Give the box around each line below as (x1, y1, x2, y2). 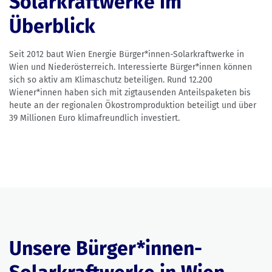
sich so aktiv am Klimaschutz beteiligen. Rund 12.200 (9, 75, 212, 86)
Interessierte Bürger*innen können (118, 62, 252, 73)
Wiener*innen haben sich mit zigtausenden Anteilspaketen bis (9, 87, 251, 98)
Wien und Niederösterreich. (9, 62, 115, 73)
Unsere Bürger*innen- (9, 237, 202, 260)
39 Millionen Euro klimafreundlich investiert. (9, 113, 180, 124)
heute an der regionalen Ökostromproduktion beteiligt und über (9, 100, 256, 111)
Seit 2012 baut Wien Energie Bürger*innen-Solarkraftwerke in (9, 49, 244, 60)
